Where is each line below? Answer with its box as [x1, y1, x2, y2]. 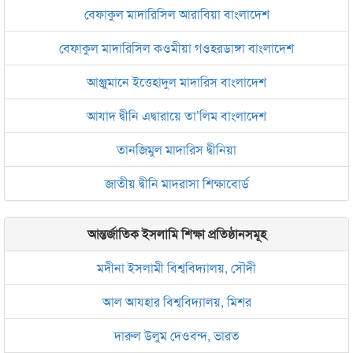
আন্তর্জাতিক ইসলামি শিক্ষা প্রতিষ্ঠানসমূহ [87, 225, 266, 243]
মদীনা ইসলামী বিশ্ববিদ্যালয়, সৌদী [97, 258, 256, 277]
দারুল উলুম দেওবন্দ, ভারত [113, 326, 240, 345]
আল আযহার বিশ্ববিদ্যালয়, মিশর [102, 292, 251, 311]
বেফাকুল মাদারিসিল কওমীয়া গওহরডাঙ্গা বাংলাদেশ [59, 39, 294, 58]
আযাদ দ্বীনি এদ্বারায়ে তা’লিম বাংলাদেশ [87, 106, 266, 125]
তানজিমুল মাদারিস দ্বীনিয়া [117, 140, 236, 159]
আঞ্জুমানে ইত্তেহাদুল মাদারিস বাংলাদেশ [87, 72, 266, 91]
